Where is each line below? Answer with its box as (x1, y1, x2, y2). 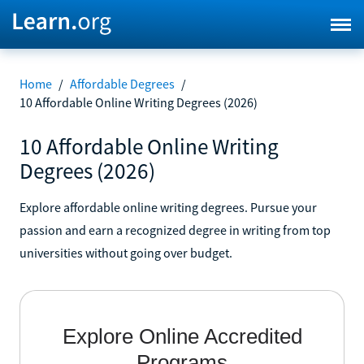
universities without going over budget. (19, 244, 232, 261)
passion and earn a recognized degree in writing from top (19, 221, 331, 238)
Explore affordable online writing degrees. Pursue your (19, 198, 317, 215)
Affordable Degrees (70, 76, 175, 92)
